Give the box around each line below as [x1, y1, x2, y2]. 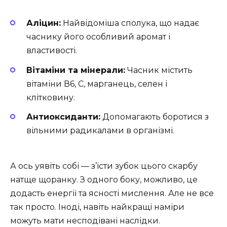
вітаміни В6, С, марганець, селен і [26, 79, 167, 89]
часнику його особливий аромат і [26, 32, 170, 42]
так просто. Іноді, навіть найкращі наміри [10, 202, 184, 212]
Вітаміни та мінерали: [26, 65, 125, 75]
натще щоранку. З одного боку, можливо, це [10, 174, 198, 184]
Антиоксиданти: [26, 111, 100, 122]
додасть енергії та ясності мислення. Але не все [10, 188, 214, 198]
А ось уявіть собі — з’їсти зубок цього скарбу [10, 161, 198, 171]
